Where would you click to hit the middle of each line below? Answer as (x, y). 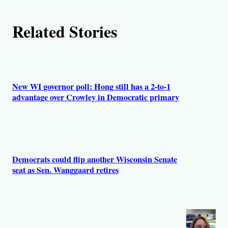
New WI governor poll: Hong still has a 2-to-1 (91, 87)
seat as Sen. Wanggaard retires (65, 170)
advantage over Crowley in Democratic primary (96, 97)
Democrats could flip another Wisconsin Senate (95, 159)
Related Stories (65, 31)
